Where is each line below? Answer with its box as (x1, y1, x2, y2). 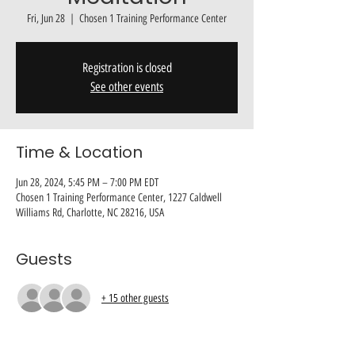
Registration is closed (82, 60, 172, 75)
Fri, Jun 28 (27, 12, 65, 25)
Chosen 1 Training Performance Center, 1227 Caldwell (16, 191, 222, 204)
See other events (90, 79, 163, 94)
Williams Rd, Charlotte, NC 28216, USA (16, 206, 164, 219)
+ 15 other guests (101, 291, 169, 305)
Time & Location (16, 141, 143, 163)
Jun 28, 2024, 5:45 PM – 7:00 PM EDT (16, 176, 158, 189)
